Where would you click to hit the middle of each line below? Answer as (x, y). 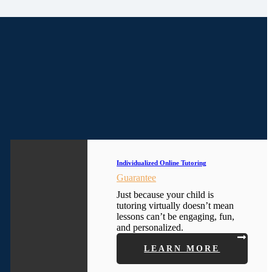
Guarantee (137, 178)
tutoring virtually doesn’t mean (175, 205)
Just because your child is (165, 194)
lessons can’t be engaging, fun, (176, 216)
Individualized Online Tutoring (162, 162)
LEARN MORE (182, 248)
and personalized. (150, 227)
